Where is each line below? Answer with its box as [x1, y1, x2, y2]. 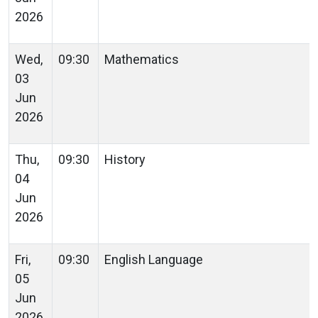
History [104, 151, 148, 167]
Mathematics [104, 51, 182, 67]
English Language [104, 251, 206, 267]
